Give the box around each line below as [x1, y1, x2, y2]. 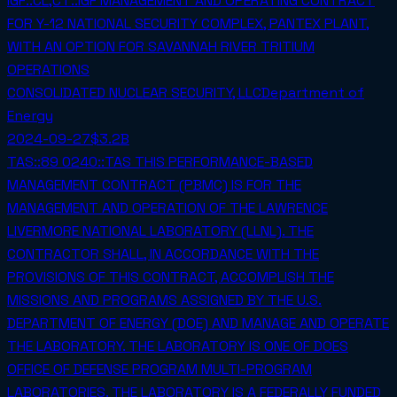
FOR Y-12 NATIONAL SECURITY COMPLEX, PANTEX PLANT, [7, 14, 370, 34]
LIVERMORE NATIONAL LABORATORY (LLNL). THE [7, 222, 314, 241]
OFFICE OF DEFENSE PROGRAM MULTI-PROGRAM [7, 360, 312, 379]
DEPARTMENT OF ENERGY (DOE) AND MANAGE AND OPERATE [7, 314, 389, 333]
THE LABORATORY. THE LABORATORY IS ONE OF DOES [7, 337, 348, 356]
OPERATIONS [7, 60, 90, 80]
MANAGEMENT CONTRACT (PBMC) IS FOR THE [7, 175, 301, 195]
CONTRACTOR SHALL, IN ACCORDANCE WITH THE [7, 245, 319, 264]
